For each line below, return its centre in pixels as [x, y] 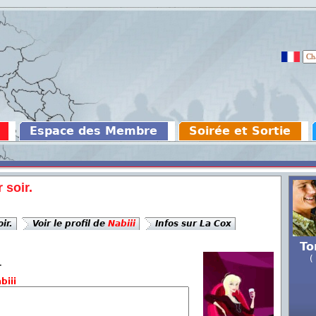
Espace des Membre [93, 131]
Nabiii [122, 224]
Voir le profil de [70, 224]
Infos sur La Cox [193, 224]
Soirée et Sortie [240, 131]
